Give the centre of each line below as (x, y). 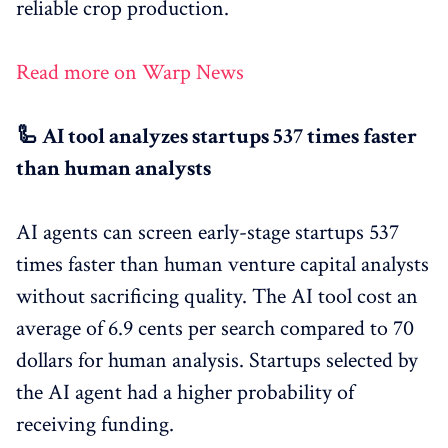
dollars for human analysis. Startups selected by (217, 360)
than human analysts (113, 168)
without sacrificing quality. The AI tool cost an (217, 296)
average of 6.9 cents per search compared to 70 (215, 328)
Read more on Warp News (130, 72)
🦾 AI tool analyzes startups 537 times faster (216, 136)
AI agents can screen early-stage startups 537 (207, 232)
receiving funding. (95, 424)
